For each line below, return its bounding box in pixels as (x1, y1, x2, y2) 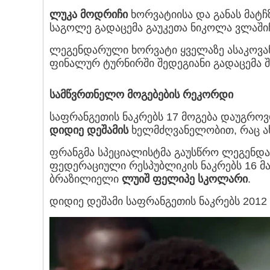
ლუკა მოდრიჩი (49, 8, 128, 21)
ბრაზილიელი (49, 173, 122, 186)
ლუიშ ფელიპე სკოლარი (122, 173, 248, 186)
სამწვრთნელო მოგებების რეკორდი (49, 89, 233, 101)
